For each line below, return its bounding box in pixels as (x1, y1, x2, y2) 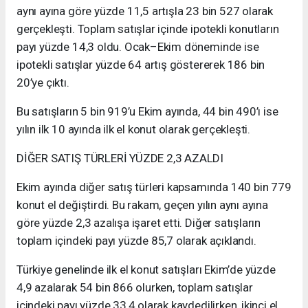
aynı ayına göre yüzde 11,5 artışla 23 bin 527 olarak (16, 4, 274, 19)
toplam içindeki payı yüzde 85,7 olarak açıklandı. (16, 234, 256, 248)
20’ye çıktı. (16, 76, 69, 90)
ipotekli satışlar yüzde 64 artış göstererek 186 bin (16, 58, 265, 72)
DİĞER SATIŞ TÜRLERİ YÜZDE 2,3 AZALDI (16, 151, 224, 166)
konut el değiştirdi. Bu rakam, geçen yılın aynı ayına (16, 198, 268, 212)
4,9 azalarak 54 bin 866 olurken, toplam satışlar (16, 280, 253, 295)
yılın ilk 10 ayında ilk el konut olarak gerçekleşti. (16, 122, 251, 137)
